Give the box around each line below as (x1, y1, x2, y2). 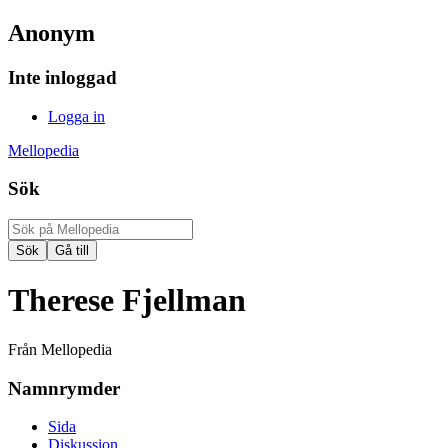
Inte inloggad (8, 66, 117, 88)
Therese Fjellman (8, 282, 246, 319)
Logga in (48, 107, 105, 125)
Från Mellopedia (8, 340, 112, 358)
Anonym (8, 19, 95, 46)
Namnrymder (8, 377, 120, 399)
